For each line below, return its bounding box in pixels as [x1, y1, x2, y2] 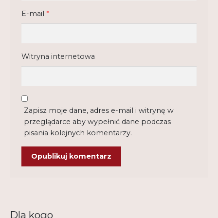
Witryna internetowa [21, 52, 95, 61]
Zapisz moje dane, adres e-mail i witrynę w [24, 106, 174, 115]
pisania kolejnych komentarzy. [24, 128, 132, 137]
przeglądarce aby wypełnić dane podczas [24, 117, 171, 126]
